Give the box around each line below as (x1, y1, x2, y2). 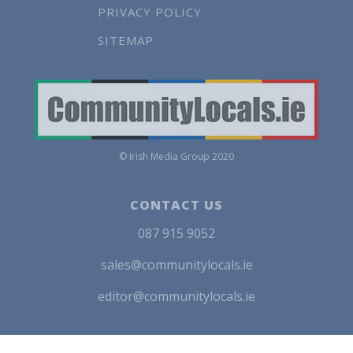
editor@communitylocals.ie (98, 288, 255, 305)
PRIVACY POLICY (98, 4, 202, 20)
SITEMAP (98, 32, 154, 48)
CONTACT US (130, 196, 223, 214)
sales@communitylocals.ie (100, 256, 253, 273)
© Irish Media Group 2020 (119, 150, 234, 163)
